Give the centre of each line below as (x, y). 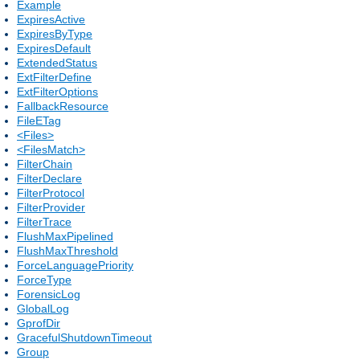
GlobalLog (43, 308)
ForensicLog (49, 294)
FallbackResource (63, 106)
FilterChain (45, 164)
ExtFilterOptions (57, 91)
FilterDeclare (49, 178)
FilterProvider (51, 207)
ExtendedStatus (57, 62)
